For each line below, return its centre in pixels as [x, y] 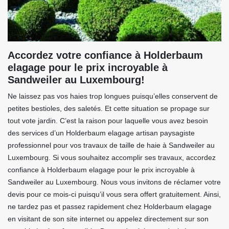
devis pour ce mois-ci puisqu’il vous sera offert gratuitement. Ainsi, [114, 194]
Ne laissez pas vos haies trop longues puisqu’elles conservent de [113, 96]
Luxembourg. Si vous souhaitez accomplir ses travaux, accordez [112, 158]
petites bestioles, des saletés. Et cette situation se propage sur [109, 109]
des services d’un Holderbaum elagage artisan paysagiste [101, 133]
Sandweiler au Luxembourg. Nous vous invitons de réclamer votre [114, 182]
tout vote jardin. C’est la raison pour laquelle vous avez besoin [108, 121]
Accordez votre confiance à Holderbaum [105, 55]
